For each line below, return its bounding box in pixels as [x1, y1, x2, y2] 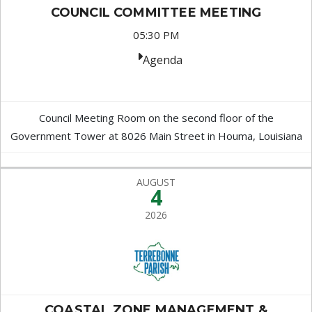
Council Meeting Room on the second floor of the [38, 111, 274, 125]
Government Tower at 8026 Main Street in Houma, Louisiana [10, 129, 302, 143]
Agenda [142, 52, 182, 68]
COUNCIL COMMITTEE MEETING [50, 5, 262, 20]
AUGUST [136, 175, 175, 189]
